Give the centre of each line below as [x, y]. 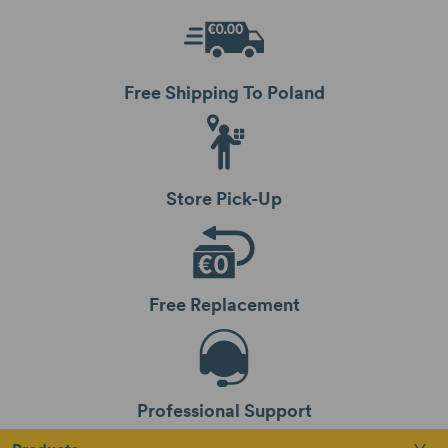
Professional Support [224, 411]
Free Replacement [224, 305]
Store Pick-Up [224, 199]
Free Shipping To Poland [224, 93]
